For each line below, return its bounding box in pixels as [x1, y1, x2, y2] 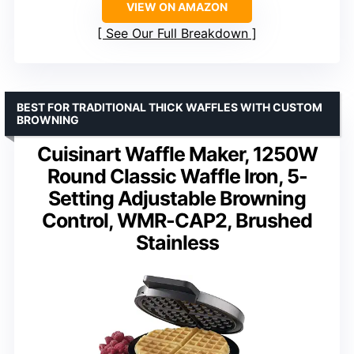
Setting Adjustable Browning [48, 186, 306, 211]
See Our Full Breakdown [106, 25, 248, 42]
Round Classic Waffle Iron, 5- [47, 164, 307, 189]
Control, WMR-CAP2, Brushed [42, 209, 312, 233]
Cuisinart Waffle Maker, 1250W [36, 142, 318, 167]
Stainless [135, 231, 219, 255]
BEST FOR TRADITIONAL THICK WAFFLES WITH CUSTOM [17, 100, 322, 115]
